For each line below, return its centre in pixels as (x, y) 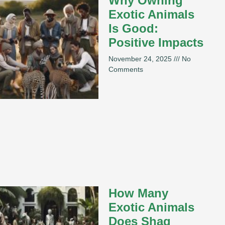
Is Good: (133, 28)
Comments (126, 69)
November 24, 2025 (141, 59)
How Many (138, 193)
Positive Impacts (156, 42)
